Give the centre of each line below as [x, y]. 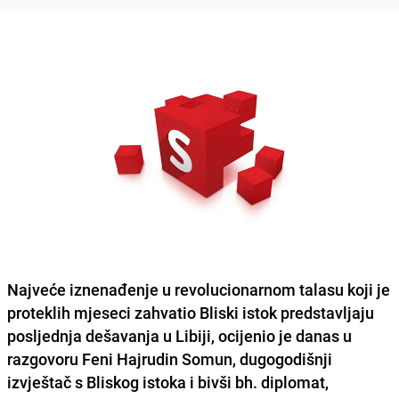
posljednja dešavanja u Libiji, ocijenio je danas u [179, 335]
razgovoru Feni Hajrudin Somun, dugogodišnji [170, 358]
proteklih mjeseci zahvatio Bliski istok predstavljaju [191, 312]
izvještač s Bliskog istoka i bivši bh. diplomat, [168, 382]
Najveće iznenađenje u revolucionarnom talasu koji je [199, 289]
